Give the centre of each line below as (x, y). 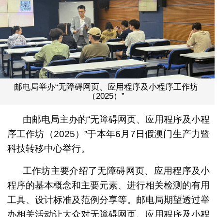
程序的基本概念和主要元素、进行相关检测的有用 (108, 185)
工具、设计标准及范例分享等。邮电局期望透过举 (108, 200)
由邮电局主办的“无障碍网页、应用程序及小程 (116, 119)
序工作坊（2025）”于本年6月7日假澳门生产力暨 (108, 134)
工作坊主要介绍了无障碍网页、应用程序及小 (116, 170)
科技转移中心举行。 (48, 148)
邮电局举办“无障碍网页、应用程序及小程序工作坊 (106, 87)
